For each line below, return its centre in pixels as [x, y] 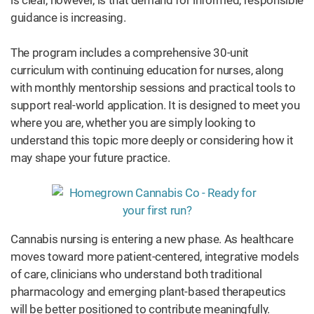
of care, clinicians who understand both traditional [136, 274]
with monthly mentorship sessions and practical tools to [153, 88]
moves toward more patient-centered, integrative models [155, 257]
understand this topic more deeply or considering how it [152, 140]
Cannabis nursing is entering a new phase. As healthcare [152, 239]
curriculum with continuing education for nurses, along [147, 70]
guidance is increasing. [68, 18]
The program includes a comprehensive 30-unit [130, 53]
